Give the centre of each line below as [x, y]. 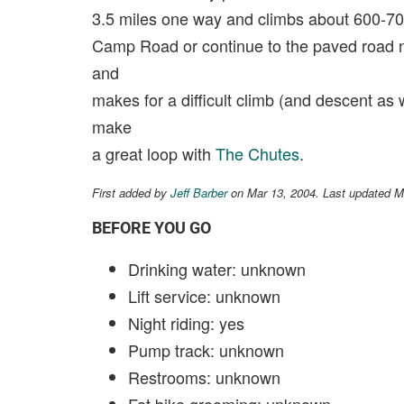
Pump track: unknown [206, 350]
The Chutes [257, 153]
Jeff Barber [199, 193]
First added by [131, 193]
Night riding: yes [186, 323]
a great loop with [154, 153]
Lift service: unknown [204, 296]
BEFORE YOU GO [151, 228]
